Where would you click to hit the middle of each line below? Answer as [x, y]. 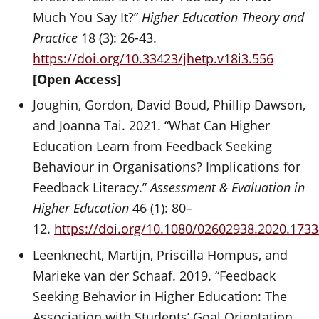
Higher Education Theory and [223, 17]
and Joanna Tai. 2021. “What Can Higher [152, 125]
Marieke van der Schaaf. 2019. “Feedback [155, 275]
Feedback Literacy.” [92, 187]
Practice [56, 37]
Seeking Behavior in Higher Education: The [160, 296]
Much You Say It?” [88, 17]
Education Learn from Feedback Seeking [153, 146]
